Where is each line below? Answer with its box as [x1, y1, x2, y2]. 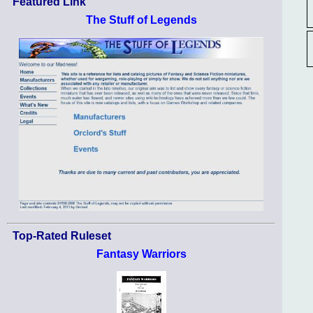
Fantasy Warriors [96, 248, 187, 261]
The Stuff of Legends [85, 14, 197, 27]
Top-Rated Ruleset [13, 230, 111, 242]
